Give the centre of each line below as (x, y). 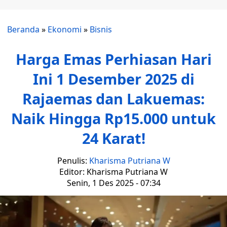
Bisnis (101, 29)
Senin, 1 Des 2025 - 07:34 (113, 183)
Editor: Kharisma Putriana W (113, 172)
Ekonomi (65, 29)
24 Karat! (113, 138)
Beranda (23, 29)
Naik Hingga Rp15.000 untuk (113, 118)
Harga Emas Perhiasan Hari (113, 59)
